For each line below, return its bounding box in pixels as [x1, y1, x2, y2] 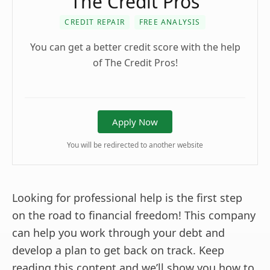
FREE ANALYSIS [139, 16, 201, 27]
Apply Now [112, 115, 158, 128]
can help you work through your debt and [12, 225, 225, 240]
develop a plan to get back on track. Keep [12, 242, 224, 257]
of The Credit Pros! [92, 55, 178, 69]
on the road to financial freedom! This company [12, 207, 256, 222]
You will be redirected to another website [67, 139, 203, 150]
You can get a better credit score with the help [30, 40, 240, 54]
